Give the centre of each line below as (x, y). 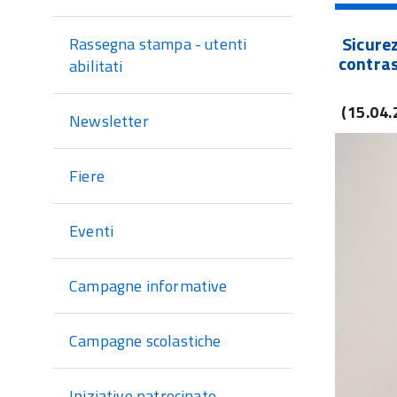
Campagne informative (148, 286)
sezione (96, 34)
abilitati (96, 66)
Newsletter (109, 121)
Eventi (92, 231)
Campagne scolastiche (145, 341)
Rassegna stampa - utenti (158, 44)
